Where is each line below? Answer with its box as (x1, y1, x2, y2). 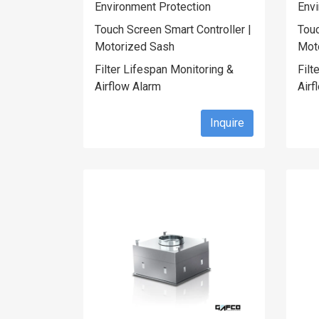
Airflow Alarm (95, 80, 161, 93)
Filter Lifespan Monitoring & (95, 63, 234, 76)
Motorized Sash (95, 40, 174, 53)
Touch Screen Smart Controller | (95, 23, 251, 36)
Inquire (210, 116, 244, 130)
